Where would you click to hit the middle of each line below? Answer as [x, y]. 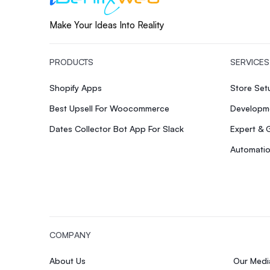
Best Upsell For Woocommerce [109, 108]
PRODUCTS [71, 62]
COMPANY [70, 235]
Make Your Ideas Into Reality [107, 25]
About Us [67, 261]
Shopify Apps [76, 88]
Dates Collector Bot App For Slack [117, 129]
